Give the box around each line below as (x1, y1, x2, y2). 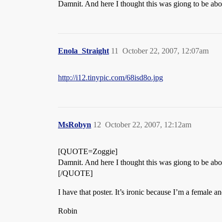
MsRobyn (58, 120, 91, 129)
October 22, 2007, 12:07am (122, 47, 209, 55)
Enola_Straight (58, 47, 109, 55)
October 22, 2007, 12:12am (105, 120, 191, 129)
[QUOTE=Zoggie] (58, 147, 117, 156)
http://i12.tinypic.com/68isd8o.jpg (58, 73, 163, 82)
